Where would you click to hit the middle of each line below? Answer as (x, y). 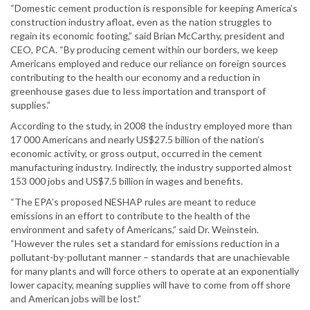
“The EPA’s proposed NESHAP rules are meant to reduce (133, 202)
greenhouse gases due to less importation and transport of (138, 91)
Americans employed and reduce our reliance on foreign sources (148, 64)
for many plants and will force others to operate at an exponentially (155, 271)
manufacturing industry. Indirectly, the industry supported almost (151, 167)
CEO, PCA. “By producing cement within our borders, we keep (144, 50)
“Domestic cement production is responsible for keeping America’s (154, 8)
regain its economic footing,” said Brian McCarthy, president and (147, 36)
